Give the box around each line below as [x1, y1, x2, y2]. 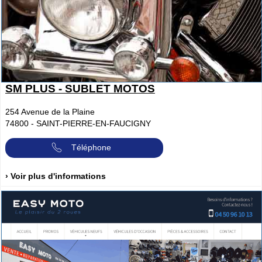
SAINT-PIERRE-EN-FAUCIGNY [36, 119, 151, 129]
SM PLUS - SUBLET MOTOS [5, 82, 155, 95]
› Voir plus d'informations [5, 171, 106, 181]
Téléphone [71, 142, 111, 152]
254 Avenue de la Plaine [5, 107, 95, 117]
